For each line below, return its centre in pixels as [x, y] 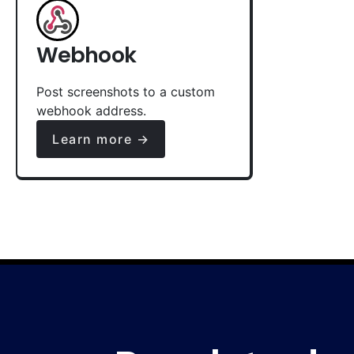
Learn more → [101, 139]
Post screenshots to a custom [126, 92]
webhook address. [91, 111]
